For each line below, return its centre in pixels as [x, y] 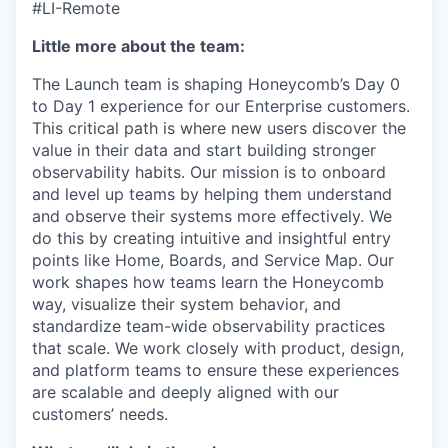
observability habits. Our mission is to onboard [209, 172]
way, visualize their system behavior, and [186, 304]
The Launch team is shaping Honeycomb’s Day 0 [216, 84]
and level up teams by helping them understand [212, 194]
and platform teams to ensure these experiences [215, 370]
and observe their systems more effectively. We [212, 216]
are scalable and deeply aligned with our [185, 392]
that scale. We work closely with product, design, [218, 348]
